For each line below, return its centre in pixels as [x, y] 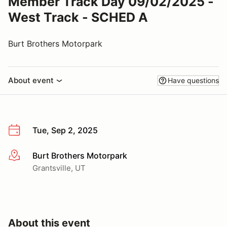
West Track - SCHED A [78, 17]
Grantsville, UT [59, 168]
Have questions [193, 80]
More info [26, 156]
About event [31, 80]
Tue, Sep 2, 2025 [65, 130]
